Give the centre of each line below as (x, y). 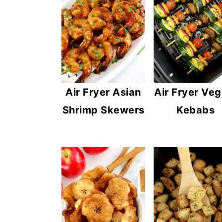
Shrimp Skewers (103, 110)
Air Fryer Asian (103, 92)
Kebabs (196, 110)
